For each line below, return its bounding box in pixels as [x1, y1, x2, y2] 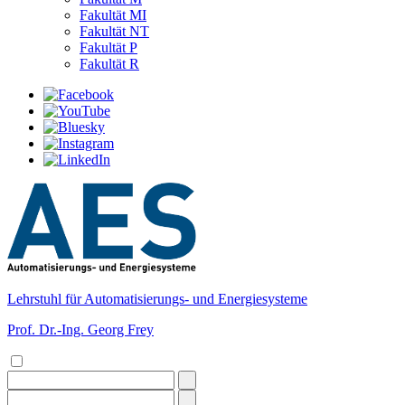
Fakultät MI [80, 7, 146, 23]
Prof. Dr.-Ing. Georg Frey [7, 322, 154, 337]
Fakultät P [80, 40, 137, 55]
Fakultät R [80, 56, 139, 71]
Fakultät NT [80, 24, 149, 39]
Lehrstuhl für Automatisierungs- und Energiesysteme [7, 291, 307, 306]
